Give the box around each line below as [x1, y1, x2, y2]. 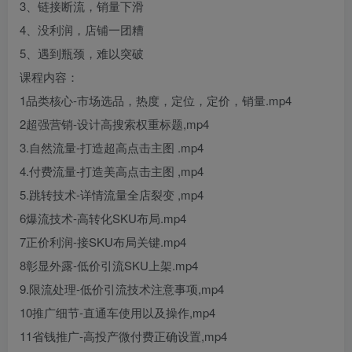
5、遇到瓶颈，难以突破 [20, 45, 144, 61]
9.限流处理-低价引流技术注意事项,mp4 [20, 280, 224, 297]
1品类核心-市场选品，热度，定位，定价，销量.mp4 [20, 92, 291, 108]
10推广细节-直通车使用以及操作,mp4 [20, 304, 215, 321]
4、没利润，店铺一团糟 [20, 21, 144, 38]
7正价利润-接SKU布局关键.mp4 [20, 233, 186, 250]
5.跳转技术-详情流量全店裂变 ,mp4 [20, 186, 203, 203]
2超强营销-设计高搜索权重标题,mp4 [20, 115, 209, 132]
